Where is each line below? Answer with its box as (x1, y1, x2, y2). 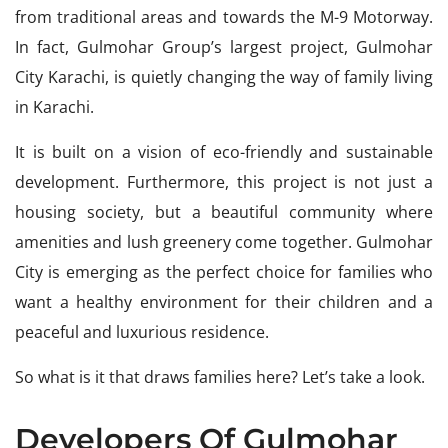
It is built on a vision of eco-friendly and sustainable (15, 141, 433, 163)
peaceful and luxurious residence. (15, 321, 269, 343)
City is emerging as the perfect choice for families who (15, 261, 433, 283)
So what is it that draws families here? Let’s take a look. (15, 366, 425, 388)
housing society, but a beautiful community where (15, 201, 433, 223)
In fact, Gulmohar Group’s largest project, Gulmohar (15, 36, 433, 58)
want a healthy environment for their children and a (15, 291, 433, 313)
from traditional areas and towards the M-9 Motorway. (15, 6, 433, 28)
